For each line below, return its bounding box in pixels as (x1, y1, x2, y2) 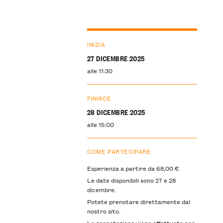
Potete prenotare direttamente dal (87, 197, 190, 207)
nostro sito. (87, 206, 120, 216)
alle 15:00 (87, 119, 114, 129)
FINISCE (87, 93, 111, 103)
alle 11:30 (87, 65, 112, 75)
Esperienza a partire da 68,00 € (87, 163, 179, 173)
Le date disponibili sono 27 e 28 (87, 175, 176, 185)
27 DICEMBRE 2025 (87, 52, 145, 63)
